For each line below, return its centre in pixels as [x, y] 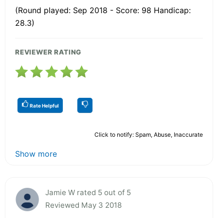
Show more [36, 154]
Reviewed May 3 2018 [83, 205]
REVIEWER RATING [48, 52]
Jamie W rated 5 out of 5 [88, 192]
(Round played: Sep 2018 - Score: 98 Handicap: [103, 10]
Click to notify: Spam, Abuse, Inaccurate [149, 134]
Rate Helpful [44, 105]
